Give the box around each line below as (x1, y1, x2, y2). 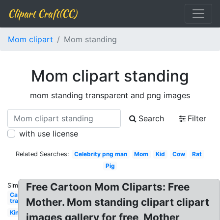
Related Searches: (16, 150, 70, 158)
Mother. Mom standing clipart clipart (26, 196, 210, 208)
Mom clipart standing (31, 66, 189, 85)
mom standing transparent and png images (30, 90, 190, 100)
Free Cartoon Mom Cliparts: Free (26, 181, 190, 193)
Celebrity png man (74, 150, 127, 158)
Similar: (7, 182, 29, 189)
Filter (188, 113, 206, 123)
